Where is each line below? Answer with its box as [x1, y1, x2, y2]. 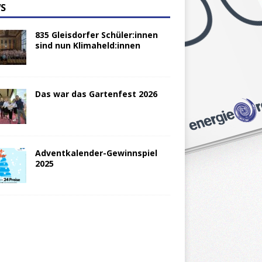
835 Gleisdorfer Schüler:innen [35, 29, 158, 41]
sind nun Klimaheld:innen [35, 40, 140, 51]
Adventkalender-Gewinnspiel [35, 147, 157, 159]
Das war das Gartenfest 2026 [35, 88, 157, 100]
